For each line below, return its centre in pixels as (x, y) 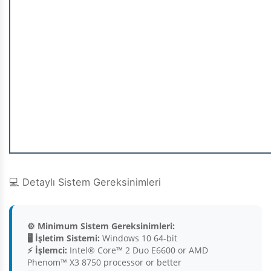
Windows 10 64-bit (139, 238)
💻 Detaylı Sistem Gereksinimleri (85, 182)
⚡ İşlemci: (47, 250)
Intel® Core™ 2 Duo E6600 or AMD (138, 250)
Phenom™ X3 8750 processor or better (104, 263)
